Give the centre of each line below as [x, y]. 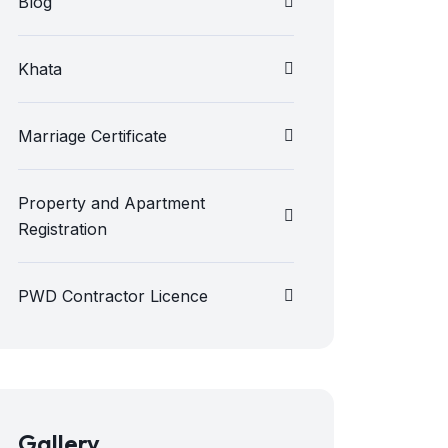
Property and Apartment [111, 203]
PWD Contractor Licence [113, 296]
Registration [62, 229]
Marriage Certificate [92, 136]
